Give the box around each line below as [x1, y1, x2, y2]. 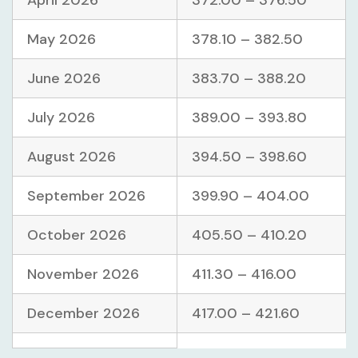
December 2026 [27, 304, 140, 324]
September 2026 [27, 186, 145, 206]
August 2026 [27, 147, 116, 167]
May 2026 [27, 30, 96, 50]
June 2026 [27, 69, 101, 89]
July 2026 [27, 108, 95, 128]
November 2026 [27, 265, 139, 284]
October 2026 [27, 225, 126, 245]
